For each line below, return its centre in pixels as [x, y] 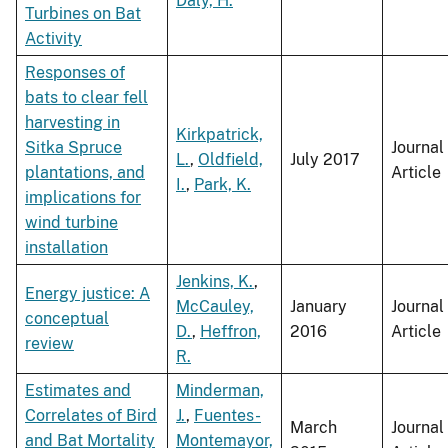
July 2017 [325, 160]
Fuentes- [227, 416]
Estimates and [78, 391]
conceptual [67, 319]
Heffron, [230, 332]
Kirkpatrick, [219, 135]
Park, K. [222, 185]
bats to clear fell [86, 98]
